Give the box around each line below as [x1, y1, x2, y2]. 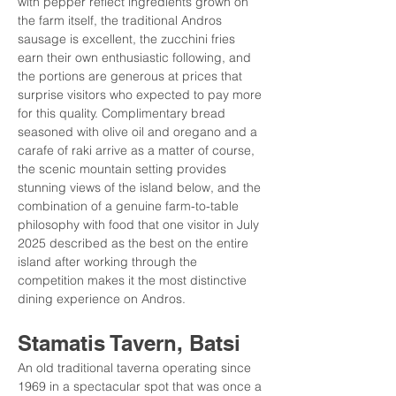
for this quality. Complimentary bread [18, 105, 229, 121]
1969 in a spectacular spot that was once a [18, 378, 265, 394]
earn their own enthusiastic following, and [18, 49, 255, 65]
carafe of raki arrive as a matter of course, [18, 142, 258, 158]
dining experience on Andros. [18, 291, 186, 307]
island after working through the [18, 254, 201, 270]
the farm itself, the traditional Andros [18, 12, 225, 28]
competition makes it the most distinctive [18, 272, 250, 288]
